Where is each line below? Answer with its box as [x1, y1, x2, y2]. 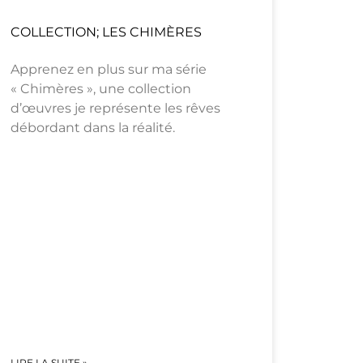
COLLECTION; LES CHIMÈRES [10, 24, 202, 41]
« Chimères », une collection [10, 81, 191, 97]
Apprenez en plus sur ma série [10, 62, 207, 78]
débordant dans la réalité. [10, 120, 175, 136]
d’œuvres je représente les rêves [10, 100, 220, 117]
